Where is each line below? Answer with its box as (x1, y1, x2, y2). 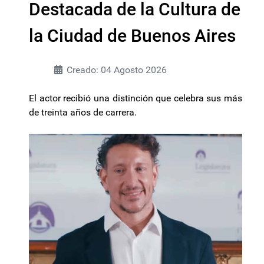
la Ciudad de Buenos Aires (29, 25, 236, 47)
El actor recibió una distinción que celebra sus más (29, 93, 242, 104)
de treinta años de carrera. (29, 107, 137, 118)
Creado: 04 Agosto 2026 (67, 64, 167, 76)
